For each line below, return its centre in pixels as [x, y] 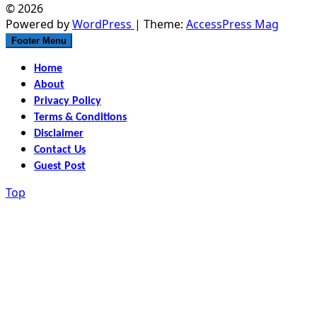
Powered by [39, 24]
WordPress [103, 24]
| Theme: [160, 24]
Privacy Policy [68, 101]
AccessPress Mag [232, 24]
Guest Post [60, 166]
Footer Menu [39, 40]
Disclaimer [59, 133]
